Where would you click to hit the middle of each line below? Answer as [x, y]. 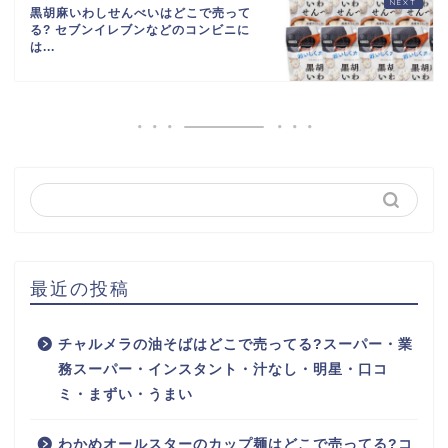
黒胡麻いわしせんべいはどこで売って [140, 13]
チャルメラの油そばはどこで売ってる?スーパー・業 [235, 345]
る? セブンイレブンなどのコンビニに [140, 30]
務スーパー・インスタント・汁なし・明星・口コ [223, 370]
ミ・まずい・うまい [125, 395]
